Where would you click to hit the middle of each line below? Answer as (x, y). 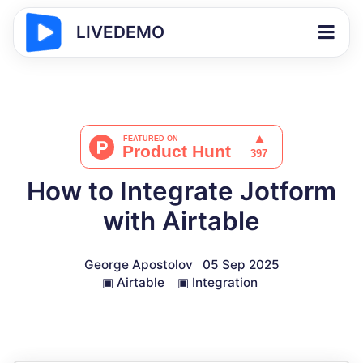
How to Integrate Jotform (181, 191)
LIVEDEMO (120, 32)
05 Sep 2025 (241, 265)
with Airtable (181, 221)
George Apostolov (138, 265)
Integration (225, 282)
